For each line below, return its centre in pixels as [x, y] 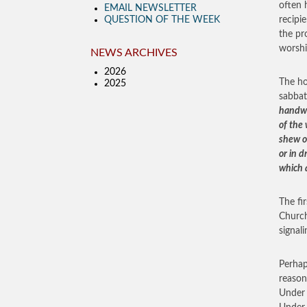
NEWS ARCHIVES [134, 53]
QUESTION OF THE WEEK [162, 20]
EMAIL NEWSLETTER [150, 8]
